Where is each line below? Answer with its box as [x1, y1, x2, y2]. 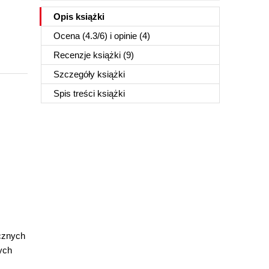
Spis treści [53, 88, 97, 98]
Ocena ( [53, 31, 85, 41]
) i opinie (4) [104, 31, 150, 41]
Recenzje [53, 50, 93, 60]
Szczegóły [53, 69, 97, 79]
